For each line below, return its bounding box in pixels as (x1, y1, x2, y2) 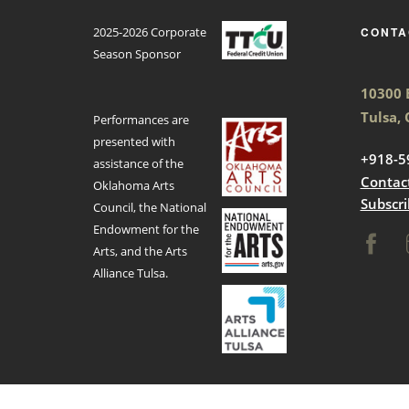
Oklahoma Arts (93, 176, 174, 194)
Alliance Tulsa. (93, 264, 168, 281)
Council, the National (93, 198, 206, 215)
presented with (93, 132, 175, 150)
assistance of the (93, 154, 184, 172)
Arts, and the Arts (93, 242, 187, 259)
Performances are (93, 110, 189, 128)
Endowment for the (93, 220, 199, 237)
